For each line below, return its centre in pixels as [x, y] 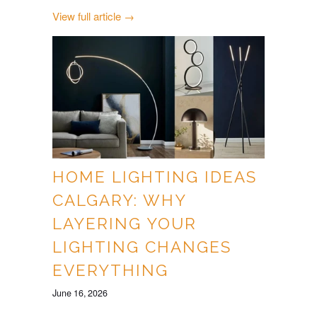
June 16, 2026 [80, 293]
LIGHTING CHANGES [142, 247]
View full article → [93, 16]
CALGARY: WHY [119, 201]
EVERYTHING [110, 271]
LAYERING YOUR [125, 224]
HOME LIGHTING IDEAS [155, 177]
